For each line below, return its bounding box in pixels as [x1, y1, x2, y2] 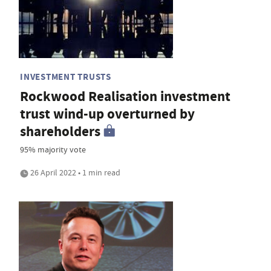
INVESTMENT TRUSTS [20, 70, 111, 83]
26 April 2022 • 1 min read [28, 166, 120, 178]
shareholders [20, 122, 100, 141]
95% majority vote [20, 143, 86, 155]
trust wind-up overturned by [20, 104, 195, 123]
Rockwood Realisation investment [20, 87, 230, 106]
